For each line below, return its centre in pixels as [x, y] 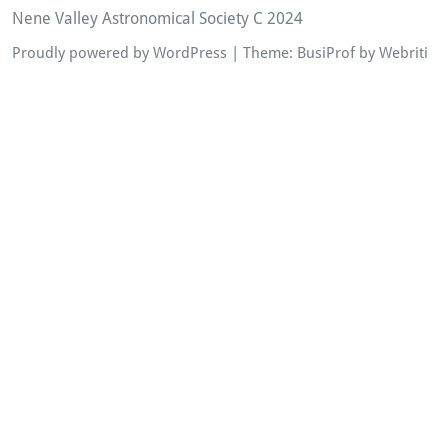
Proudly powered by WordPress [119, 53]
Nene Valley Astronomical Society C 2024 [157, 19]
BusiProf [326, 53]
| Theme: [262, 53]
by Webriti [391, 53]
